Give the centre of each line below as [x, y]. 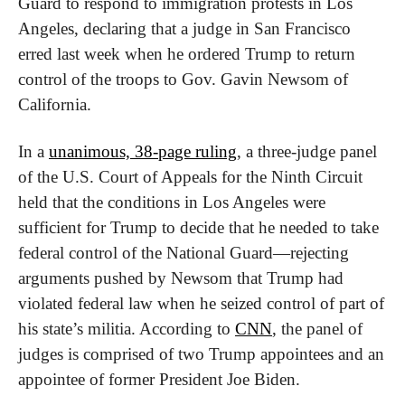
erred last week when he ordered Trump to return [187, 53]
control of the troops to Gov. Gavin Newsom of [183, 79]
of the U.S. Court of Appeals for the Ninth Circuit [190, 176]
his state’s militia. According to [127, 328]
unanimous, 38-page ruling [143, 151]
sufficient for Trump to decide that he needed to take [198, 227]
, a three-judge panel [307, 151]
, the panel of [317, 328]
